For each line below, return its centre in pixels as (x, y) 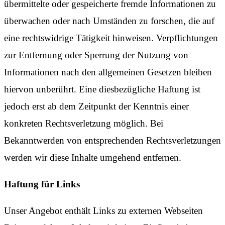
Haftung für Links (42, 184)
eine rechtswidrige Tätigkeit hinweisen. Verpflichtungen (111, 38)
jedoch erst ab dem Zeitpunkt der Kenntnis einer (96, 106)
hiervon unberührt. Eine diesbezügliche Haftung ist (102, 89)
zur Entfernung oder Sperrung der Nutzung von (96, 55)
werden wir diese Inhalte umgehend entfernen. (93, 157)
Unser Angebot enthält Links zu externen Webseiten (103, 210)
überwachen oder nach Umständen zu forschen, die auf (109, 21)
